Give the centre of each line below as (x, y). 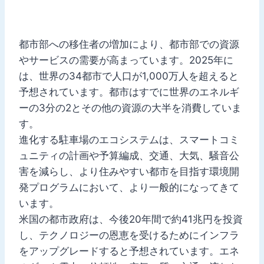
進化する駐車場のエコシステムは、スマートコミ (129, 139)
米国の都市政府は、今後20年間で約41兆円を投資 (131, 219)
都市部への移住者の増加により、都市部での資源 (129, 44)
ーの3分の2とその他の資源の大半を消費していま (130, 108)
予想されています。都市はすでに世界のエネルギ (129, 92)
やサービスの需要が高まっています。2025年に (126, 60)
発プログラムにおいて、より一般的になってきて (129, 187)
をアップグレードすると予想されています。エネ (129, 251)
